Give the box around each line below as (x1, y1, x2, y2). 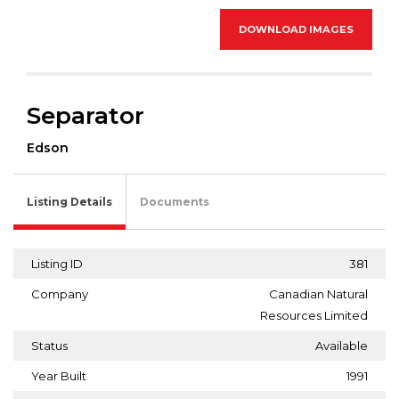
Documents (140, 194, 209, 208)
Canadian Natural (269, 286, 368, 301)
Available (315, 338, 368, 353)
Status (31, 338, 68, 353)
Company (31, 286, 88, 301)
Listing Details (27, 194, 112, 208)
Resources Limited (260, 307, 368, 322)
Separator (27, 100, 144, 130)
